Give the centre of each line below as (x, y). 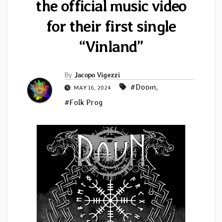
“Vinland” (111, 47)
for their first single (111, 26)
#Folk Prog (83, 103)
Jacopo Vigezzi (97, 75)
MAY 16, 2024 (92, 88)
